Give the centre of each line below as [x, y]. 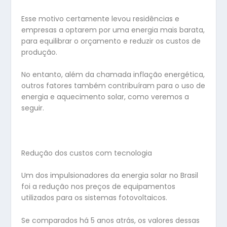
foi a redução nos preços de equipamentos [99, 187]
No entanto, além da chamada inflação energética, [113, 75]
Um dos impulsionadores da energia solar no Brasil [110, 176]
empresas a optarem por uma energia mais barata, [113, 30]
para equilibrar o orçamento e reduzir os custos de [111, 41]
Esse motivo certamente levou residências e [101, 18]
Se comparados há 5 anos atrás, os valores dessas [111, 220]
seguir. [33, 108]
